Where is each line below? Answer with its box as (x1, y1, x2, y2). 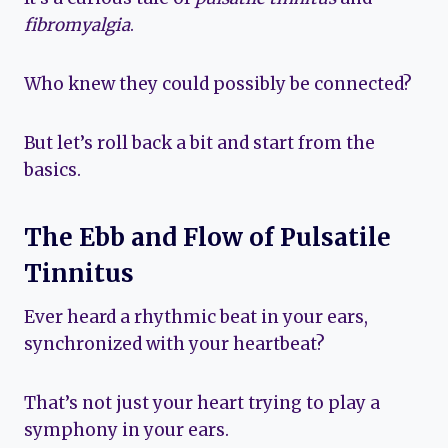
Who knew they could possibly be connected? (24, 72, 412, 95)
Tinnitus (24, 257, 134, 289)
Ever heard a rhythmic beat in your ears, (24, 305, 368, 328)
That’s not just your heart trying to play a (24, 391, 380, 414)
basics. (24, 158, 81, 181)
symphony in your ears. (24, 418, 229, 441)
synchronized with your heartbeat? (24, 332, 325, 355)
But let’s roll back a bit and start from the (24, 131, 375, 154)
